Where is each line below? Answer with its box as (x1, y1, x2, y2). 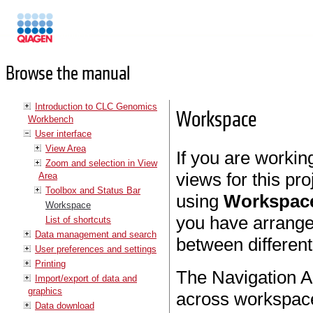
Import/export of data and (35, 272, 137, 284)
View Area (45, 143, 86, 154)
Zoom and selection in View (45, 157, 157, 168)
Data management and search (35, 228, 156, 240)
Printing (35, 258, 66, 269)
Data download (35, 300, 94, 311)
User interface (35, 128, 92, 139)
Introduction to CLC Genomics (35, 101, 157, 112)
